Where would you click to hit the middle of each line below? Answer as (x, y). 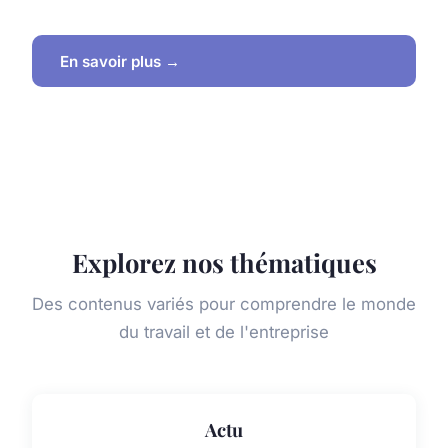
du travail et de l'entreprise (224, 332)
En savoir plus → (120, 61)
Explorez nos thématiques (224, 262)
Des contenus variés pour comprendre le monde (224, 304)
